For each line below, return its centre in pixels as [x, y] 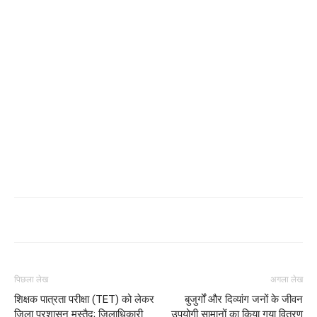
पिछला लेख [31, 279]
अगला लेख [287, 279]
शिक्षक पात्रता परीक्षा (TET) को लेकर [84, 299]
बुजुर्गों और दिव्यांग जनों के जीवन [244, 299]
